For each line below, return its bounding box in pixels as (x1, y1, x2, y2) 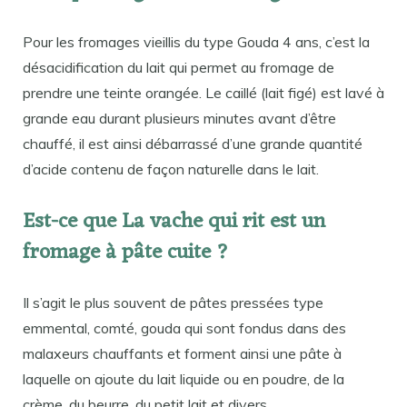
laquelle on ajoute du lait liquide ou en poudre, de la (23, 369, 344, 388)
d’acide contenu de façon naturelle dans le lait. (23, 160, 319, 179)
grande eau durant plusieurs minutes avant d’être (23, 109, 336, 128)
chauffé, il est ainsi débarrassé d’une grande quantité (23, 134, 362, 154)
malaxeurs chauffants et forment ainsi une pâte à (23, 343, 342, 362)
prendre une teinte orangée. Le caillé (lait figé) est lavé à (23, 84, 384, 103)
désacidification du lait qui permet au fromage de (23, 58, 334, 77)
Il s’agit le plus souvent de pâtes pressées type (23, 293, 323, 312)
